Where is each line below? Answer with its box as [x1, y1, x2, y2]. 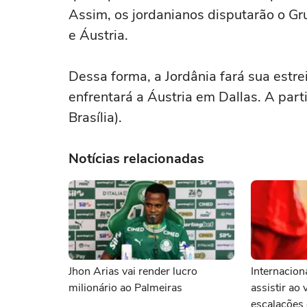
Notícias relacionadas [69, 149, 204, 168]
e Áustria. [69, 26, 128, 45]
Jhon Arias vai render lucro [69, 264, 197, 279]
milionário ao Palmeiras [69, 280, 182, 295]
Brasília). [69, 108, 122, 127]
